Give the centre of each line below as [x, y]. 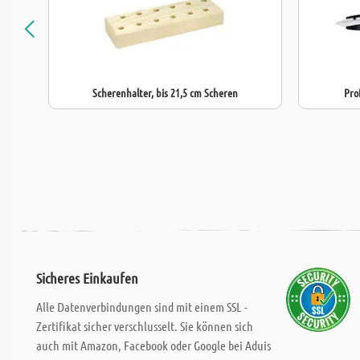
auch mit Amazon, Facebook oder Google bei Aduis [153, 345]
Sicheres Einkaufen [87, 278]
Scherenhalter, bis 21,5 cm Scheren [165, 92]
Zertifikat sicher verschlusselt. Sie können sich [145, 326]
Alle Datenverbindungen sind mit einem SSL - [142, 307]
